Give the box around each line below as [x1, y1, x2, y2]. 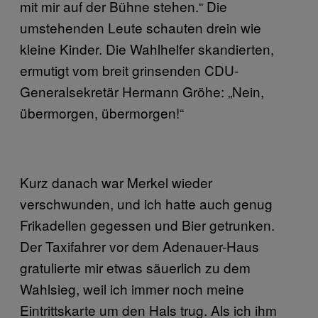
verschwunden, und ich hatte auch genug [20, 193, 273, 213]
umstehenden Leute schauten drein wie [20, 17, 261, 37]
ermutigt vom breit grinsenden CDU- [20, 60, 238, 79]
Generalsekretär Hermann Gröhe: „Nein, [20, 81, 264, 101]
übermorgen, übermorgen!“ [20, 102, 184, 122]
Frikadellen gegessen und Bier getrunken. [20, 214, 275, 234]
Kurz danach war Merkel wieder [20, 172, 212, 192]
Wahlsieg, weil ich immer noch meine [20, 278, 244, 298]
